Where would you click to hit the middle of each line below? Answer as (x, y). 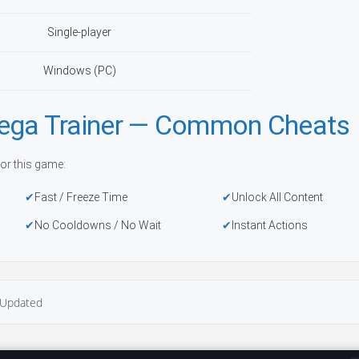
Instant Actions (270, 225)
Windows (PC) (79, 71)
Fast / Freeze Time (81, 197)
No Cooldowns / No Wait (97, 225)
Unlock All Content (278, 197)
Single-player (79, 32)
